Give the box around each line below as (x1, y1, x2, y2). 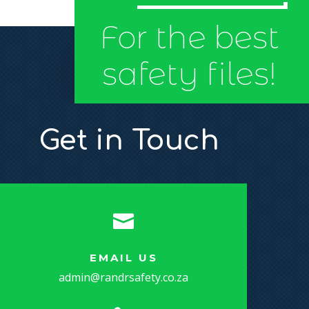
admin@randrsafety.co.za (59, 269, 189, 285)
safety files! (102, 55, 277, 93)
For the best (99, 19, 280, 57)
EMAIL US (89, 250, 158, 264)
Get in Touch (39, 124, 219, 156)
